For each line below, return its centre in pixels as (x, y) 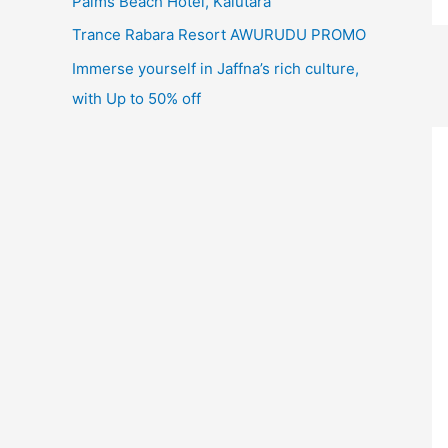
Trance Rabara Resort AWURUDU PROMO (219, 35)
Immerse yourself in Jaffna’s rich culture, (215, 68)
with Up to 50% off (136, 98)
